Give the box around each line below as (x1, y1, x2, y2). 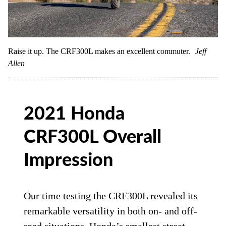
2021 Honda (24, 104, 125, 123)
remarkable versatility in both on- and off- (24, 205, 198, 216)
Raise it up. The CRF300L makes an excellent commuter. (8, 46, 190, 55)
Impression (24, 151, 114, 169)
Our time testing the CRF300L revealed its (24, 190, 198, 201)
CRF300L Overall (24, 128, 162, 146)
